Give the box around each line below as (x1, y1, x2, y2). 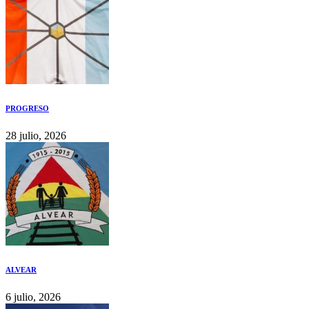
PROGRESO (6, 103, 49, 112)
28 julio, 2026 (6, 129, 66, 141)
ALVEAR (6, 265, 37, 274)
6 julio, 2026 (6, 290, 61, 303)
